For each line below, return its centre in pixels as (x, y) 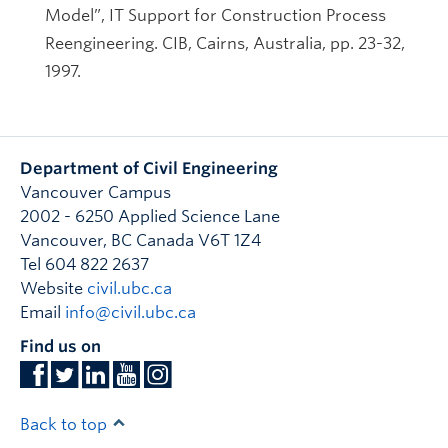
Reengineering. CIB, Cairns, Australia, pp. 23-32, (225, 43)
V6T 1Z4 (229, 240)
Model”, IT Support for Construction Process (215, 15)
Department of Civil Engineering (149, 168)
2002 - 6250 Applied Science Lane (150, 216)
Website (53, 288)
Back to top (65, 424)
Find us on (60, 346)
